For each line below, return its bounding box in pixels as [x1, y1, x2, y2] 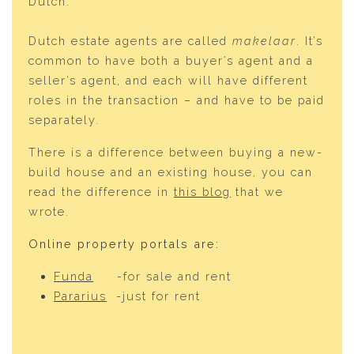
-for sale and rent [93, 269, 232, 283]
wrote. [28, 205, 70, 218]
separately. [28, 113, 100, 126]
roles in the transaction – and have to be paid [28, 93, 326, 107]
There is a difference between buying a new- [28, 145, 324, 159]
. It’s [296, 34, 324, 47]
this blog [174, 185, 232, 198]
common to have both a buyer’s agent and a [28, 54, 314, 67]
